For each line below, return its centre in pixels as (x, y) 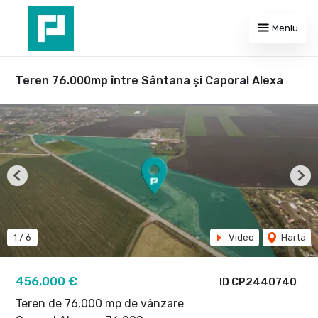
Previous (36, 181)
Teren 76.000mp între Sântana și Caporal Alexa (149, 81)
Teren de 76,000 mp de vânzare (100, 303)
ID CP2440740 (258, 282)
